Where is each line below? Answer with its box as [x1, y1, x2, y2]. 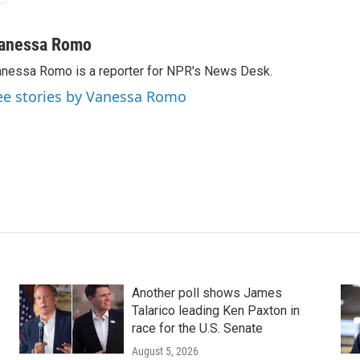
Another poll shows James [131, 285, 282, 301]
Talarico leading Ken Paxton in [131, 303, 300, 319]
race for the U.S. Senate [131, 321, 263, 337]
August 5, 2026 [131, 345, 198, 358]
